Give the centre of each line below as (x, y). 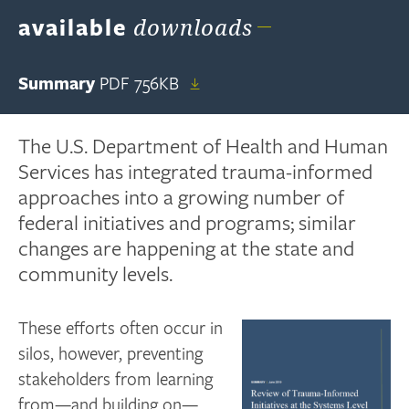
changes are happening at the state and (187, 248)
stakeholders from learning (116, 379)
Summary (57, 83)
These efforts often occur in (121, 328)
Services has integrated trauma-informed (196, 171)
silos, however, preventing (111, 353)
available (73, 26)
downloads (190, 26)
